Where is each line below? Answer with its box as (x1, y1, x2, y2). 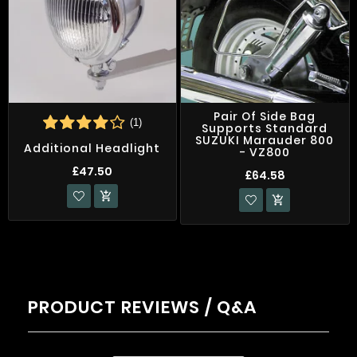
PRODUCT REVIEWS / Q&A (28, 294, 257, 320)
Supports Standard (202, 120, 328, 137)
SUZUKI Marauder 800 (195, 132, 335, 149)
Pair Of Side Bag (214, 108, 316, 125)
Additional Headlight (24, 140, 161, 157)
